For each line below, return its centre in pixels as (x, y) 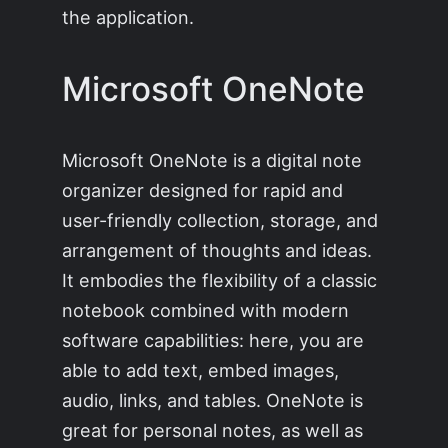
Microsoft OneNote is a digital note (212, 159)
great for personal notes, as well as (213, 429)
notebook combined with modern (206, 309)
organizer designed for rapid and (203, 189)
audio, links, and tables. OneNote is (213, 399)
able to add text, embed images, (201, 369)
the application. (128, 17)
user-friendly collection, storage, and (220, 219)
